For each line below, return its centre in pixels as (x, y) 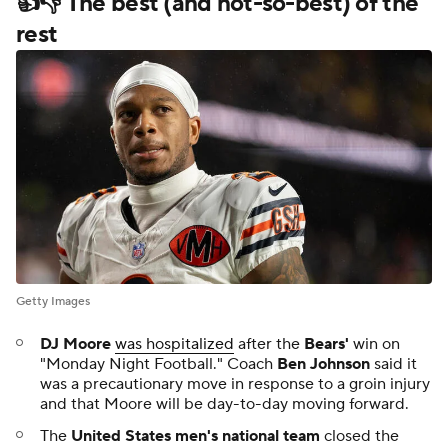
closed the (359, 435)
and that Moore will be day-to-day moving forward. (224, 403)
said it (393, 363)
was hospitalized (174, 343)
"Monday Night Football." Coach (158, 363)
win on (374, 343)
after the (269, 343)
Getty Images (53, 301)
